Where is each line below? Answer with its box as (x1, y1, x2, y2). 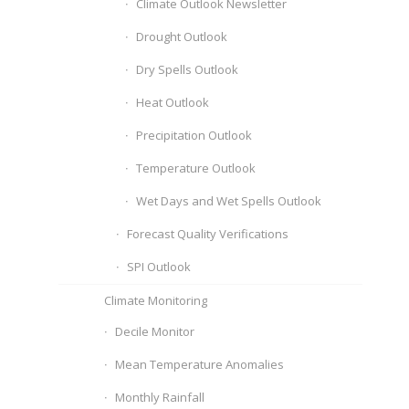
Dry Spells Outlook (136, 61, 239, 78)
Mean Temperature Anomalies (115, 356, 285, 372)
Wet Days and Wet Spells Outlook (136, 193, 322, 209)
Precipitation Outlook (136, 127, 253, 143)
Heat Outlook (136, 94, 210, 110)
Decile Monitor (115, 323, 195, 340)
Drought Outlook (136, 28, 228, 45)
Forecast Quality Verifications (127, 225, 289, 242)
